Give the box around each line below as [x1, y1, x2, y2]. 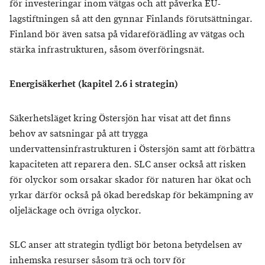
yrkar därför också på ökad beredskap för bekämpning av [9, 189, 253, 202]
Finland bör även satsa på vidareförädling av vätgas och [9, 28, 245, 41]
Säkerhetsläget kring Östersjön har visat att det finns [9, 112, 231, 125]
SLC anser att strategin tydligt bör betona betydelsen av [9, 239, 242, 251]
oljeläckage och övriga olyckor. [9, 205, 141, 217]
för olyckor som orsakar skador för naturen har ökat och [9, 174, 251, 186]
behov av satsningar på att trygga [9, 128, 148, 140]
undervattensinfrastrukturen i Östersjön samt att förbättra [9, 143, 255, 156]
